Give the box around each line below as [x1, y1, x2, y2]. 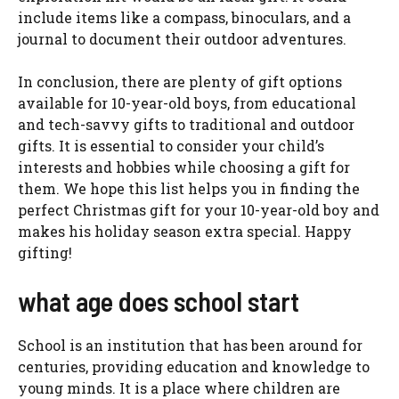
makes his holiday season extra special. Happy [18, 222, 352, 241]
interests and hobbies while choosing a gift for [18, 158, 350, 177]
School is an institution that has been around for [18, 336, 362, 355]
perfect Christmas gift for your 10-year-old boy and [18, 200, 379, 220]
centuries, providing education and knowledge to [18, 357, 370, 377]
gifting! [18, 243, 72, 263]
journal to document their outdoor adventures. [18, 29, 346, 49]
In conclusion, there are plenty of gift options [18, 72, 342, 92]
